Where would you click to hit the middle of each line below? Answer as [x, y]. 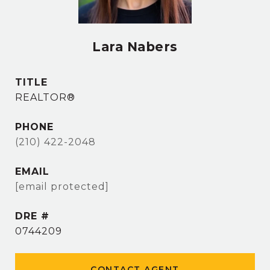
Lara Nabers [135, 47]
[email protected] [62, 187]
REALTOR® [45, 97]
